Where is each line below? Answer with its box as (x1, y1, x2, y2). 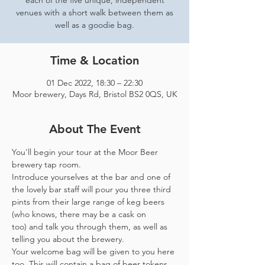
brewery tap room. (12, 159, 81, 170)
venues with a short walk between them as (16, 7, 173, 18)
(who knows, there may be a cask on (12, 209, 148, 219)
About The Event (49, 122, 141, 136)
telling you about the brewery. (12, 234, 124, 244)
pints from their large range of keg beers (12, 196, 167, 207)
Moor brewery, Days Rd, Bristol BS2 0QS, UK (12, 89, 177, 99)
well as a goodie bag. (55, 20, 134, 30)
